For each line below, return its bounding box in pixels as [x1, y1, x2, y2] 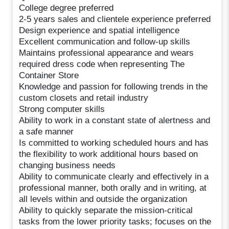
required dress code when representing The [19, 59, 185, 69]
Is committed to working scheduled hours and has [19, 138, 209, 148]
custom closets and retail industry [19, 93, 149, 103]
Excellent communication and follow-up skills [19, 36, 191, 47]
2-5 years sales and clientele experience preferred [19, 14, 211, 24]
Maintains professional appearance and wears [19, 48, 194, 58]
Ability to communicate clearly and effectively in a [19, 171, 209, 181]
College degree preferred [19, 3, 114, 13]
